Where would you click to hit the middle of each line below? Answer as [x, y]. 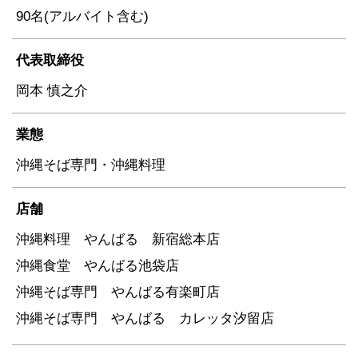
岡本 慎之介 [52, 90]
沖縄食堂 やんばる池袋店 [97, 265]
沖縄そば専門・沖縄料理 [91, 165]
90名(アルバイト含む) [82, 16]
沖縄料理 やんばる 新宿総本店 [118, 239]
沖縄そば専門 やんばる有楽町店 [118, 292]
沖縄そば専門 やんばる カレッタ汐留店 [145, 318]
